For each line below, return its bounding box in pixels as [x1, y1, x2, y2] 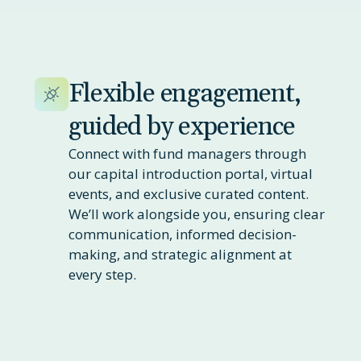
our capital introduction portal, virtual [68, 164, 313, 183]
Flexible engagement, [68, 77, 301, 110]
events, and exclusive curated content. [68, 184, 309, 203]
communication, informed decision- [68, 224, 297, 243]
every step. [68, 264, 136, 284]
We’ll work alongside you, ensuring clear [68, 204, 325, 223]
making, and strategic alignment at [68, 244, 292, 263]
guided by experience [68, 110, 295, 143]
